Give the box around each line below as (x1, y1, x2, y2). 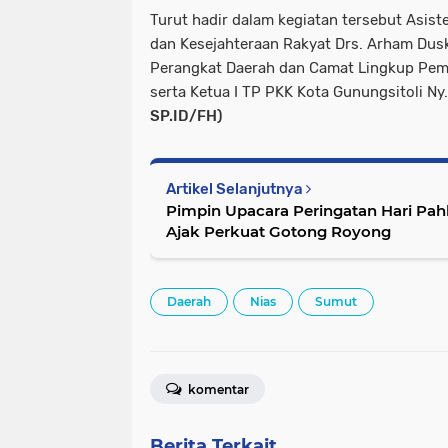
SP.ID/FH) (150, 106, 222, 125)
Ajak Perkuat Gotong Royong (166, 221, 391, 241)
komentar (185, 381, 249, 397)
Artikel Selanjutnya (166, 179, 306, 198)
